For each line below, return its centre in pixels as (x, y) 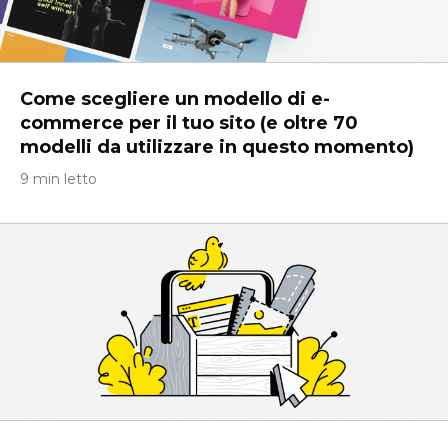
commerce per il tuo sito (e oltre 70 (189, 123)
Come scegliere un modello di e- (175, 99)
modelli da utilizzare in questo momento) (217, 147)
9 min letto (58, 179)
